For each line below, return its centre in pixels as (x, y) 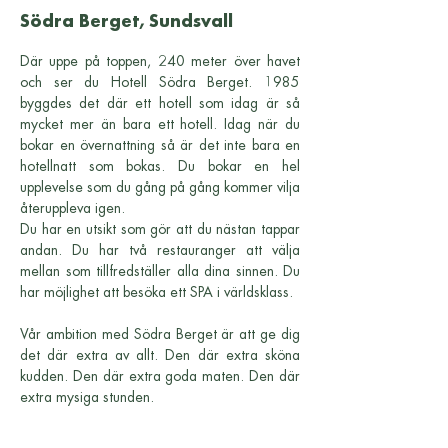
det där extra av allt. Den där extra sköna (160, 355)
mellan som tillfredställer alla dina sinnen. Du (160, 271)
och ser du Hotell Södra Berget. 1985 (160, 82)
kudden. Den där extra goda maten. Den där (160, 376)
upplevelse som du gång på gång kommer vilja (160, 187)
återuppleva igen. (72, 208)
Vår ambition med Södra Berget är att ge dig (160, 334)
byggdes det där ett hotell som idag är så (160, 103)
